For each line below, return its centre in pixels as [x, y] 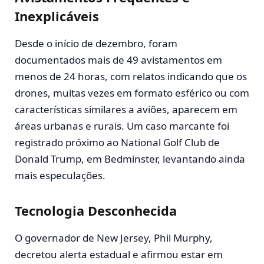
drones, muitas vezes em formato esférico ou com [132, 93]
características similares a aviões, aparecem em [126, 110]
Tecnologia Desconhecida [96, 210]
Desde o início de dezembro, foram [96, 44]
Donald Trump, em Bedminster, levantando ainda [130, 159]
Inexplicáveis [57, 16]
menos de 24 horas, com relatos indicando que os [131, 77]
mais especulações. [60, 176]
